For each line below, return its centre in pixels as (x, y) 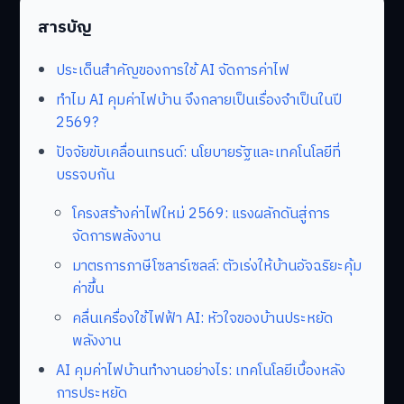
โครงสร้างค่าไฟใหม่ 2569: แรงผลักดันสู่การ (201, 215)
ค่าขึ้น (88, 289)
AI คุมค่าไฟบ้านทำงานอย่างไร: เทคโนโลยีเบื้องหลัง (201, 372)
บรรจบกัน (85, 176)
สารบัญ (65, 28)
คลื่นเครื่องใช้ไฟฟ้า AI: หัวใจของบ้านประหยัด (202, 319)
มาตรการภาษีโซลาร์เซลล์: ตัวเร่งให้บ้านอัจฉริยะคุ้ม (217, 267)
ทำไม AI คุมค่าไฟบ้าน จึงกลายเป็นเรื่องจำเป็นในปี (199, 101)
